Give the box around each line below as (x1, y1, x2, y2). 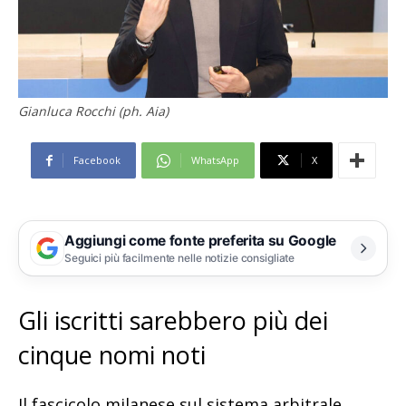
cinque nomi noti (18, 338, 206, 372)
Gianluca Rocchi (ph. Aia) (18, 102, 169, 121)
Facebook (72, 153, 121, 168)
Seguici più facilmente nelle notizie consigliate (64, 250, 295, 265)
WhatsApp (190, 153, 239, 168)
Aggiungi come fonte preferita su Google (64, 231, 336, 249)
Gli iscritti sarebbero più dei (18, 304, 328, 338)
